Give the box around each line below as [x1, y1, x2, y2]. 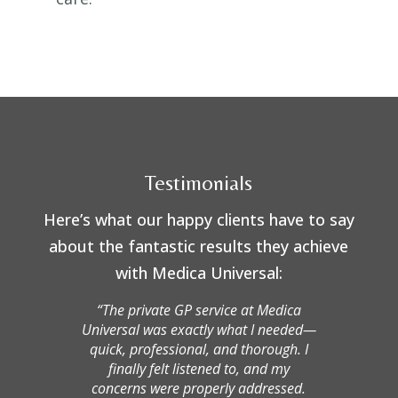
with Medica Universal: [115, 262, 283, 284]
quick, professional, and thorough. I [89, 339, 308, 360]
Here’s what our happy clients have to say [43, 209, 354, 231]
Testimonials [145, 171, 253, 195]
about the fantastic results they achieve [49, 235, 349, 258]
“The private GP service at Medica [96, 300, 301, 321]
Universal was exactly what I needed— [81, 320, 316, 340]
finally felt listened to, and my [107, 359, 290, 379]
